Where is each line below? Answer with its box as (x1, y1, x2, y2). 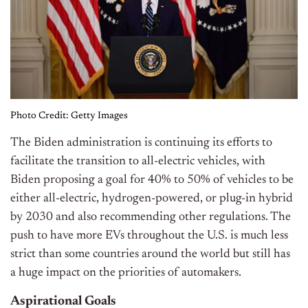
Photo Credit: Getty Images (10, 111, 128, 121)
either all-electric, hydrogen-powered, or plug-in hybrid (10, 192, 293, 205)
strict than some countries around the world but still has (10, 247, 290, 261)
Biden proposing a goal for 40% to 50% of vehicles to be (10, 173, 294, 186)
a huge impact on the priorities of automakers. (10, 266, 241, 279)
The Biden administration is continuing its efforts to (10, 136, 272, 149)
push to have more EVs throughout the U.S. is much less (10, 229, 288, 242)
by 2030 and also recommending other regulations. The (10, 210, 291, 223)
